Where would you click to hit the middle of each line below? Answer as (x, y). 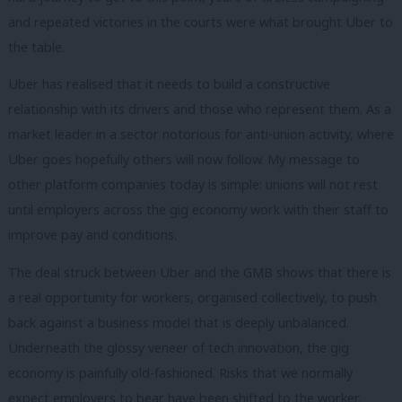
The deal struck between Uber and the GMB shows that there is (200, 272)
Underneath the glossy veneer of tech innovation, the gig (179, 347)
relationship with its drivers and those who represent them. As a (200, 109)
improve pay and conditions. (92, 235)
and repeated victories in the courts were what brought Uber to (201, 22)
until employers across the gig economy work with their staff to (198, 210)
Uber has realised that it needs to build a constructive (169, 84)
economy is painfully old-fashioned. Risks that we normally (180, 372)
